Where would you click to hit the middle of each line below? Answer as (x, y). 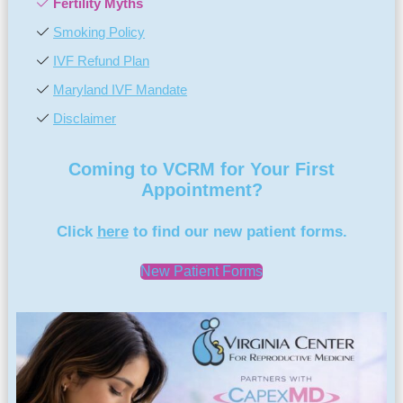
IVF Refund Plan (102, 60)
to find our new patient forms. (237, 231)
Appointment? (201, 189)
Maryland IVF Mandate (121, 89)
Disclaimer (85, 118)
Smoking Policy (99, 31)
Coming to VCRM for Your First (201, 169)
